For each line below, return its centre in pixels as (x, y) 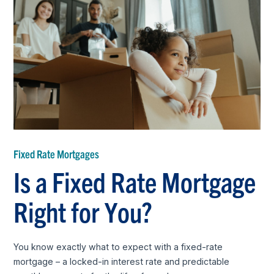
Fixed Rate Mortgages (57, 154)
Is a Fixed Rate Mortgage (135, 181)
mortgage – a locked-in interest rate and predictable (122, 262)
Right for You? (83, 211)
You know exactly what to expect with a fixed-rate (118, 247)
